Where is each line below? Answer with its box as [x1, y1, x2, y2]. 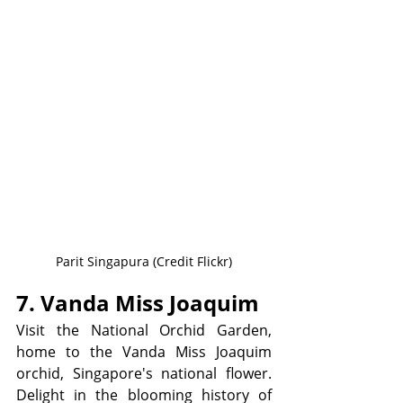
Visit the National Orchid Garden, [16, 319, 272, 340]
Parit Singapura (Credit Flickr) [56, 252, 232, 270]
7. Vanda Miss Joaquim [16, 287, 264, 318]
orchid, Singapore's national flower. [16, 363, 272, 383]
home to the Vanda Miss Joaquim [16, 341, 272, 362]
